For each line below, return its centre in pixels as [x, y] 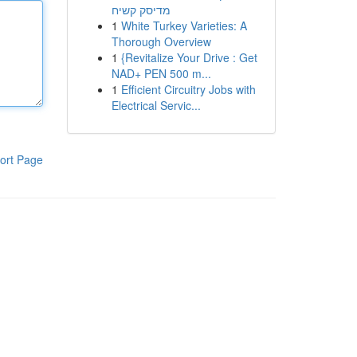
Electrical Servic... [156, 105]
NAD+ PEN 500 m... [161, 73]
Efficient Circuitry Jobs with [188, 89]
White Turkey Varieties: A [184, 25]
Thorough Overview [161, 41]
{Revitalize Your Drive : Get [189, 57]
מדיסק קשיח [141, 10]
